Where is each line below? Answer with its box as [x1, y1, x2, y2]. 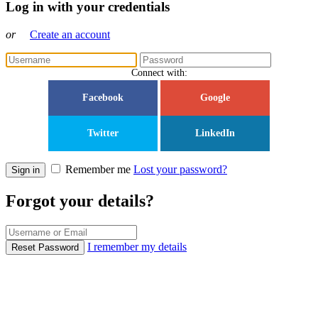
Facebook [82, 92, 124, 103]
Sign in [11, 164, 40, 175]
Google [200, 92, 230, 103]
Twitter [87, 127, 119, 138]
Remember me [62, 163, 133, 175]
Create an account [30, 28, 110, 40]
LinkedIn [195, 127, 235, 138]
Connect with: [131, 67, 187, 78]
